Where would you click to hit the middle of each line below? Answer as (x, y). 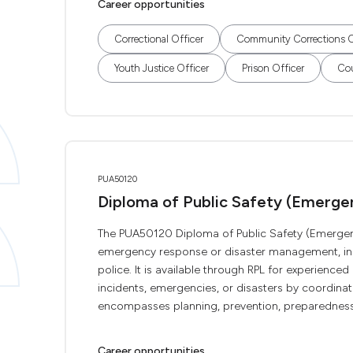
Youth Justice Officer (162, 68)
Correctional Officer (159, 39)
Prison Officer (273, 68)
